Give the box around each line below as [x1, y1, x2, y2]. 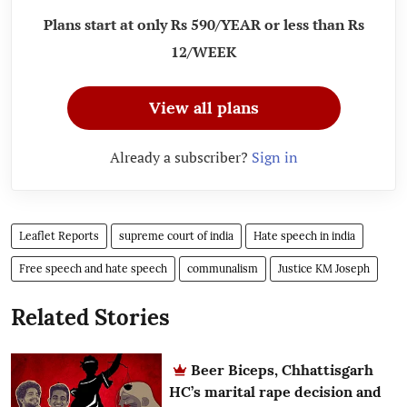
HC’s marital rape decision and [169, 382, 382, 402]
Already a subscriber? [109, 147, 252, 168]
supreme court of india [119, 229, 233, 243]
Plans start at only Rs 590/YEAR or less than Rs [43, 15, 364, 35]
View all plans [148, 97, 259, 119]
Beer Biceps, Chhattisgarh [191, 361, 374, 380]
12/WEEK [171, 42, 236, 63]
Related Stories [11, 303, 170, 333]
